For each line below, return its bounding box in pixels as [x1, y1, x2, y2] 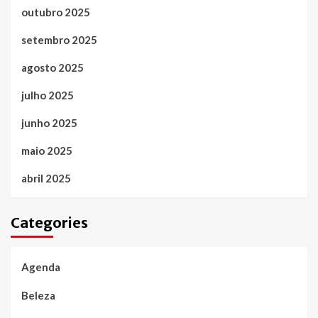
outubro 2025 [21, 6, 90, 19]
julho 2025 [21, 89, 74, 102]
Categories [11, 214, 88, 232]
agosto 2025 [21, 61, 84, 75]
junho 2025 [21, 116, 77, 130]
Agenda [21, 261, 60, 274]
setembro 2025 [21, 33, 97, 47]
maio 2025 [21, 144, 72, 158]
